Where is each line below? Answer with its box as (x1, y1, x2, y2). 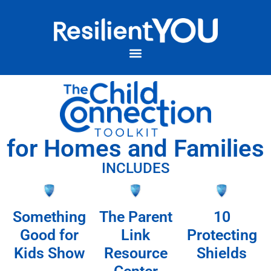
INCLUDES (101, 159, 170, 177)
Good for (19, 226, 79, 244)
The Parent (99, 208, 172, 226)
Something (12, 208, 86, 226)
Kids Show (13, 244, 85, 263)
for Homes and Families (7, 134, 264, 163)
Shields (197, 244, 247, 263)
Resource (103, 244, 168, 263)
